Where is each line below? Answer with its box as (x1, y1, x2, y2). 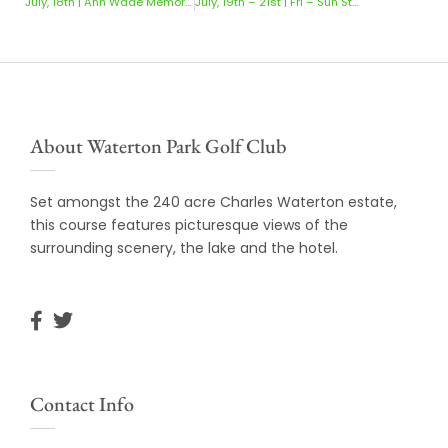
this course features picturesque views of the (30, 214, 348, 235)
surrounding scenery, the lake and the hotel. (30, 237, 338, 258)
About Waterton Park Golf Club (30, 132, 287, 159)
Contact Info (30, 390, 134, 417)
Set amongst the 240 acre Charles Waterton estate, (30, 191, 397, 212)
